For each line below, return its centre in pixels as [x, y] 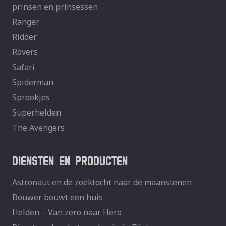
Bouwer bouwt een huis [58, 197]
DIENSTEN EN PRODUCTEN [70, 159]
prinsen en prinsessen [55, 7]
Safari [23, 67]
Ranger [26, 22]
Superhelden [37, 113]
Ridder [24, 37]
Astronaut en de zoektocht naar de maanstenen [102, 182]
